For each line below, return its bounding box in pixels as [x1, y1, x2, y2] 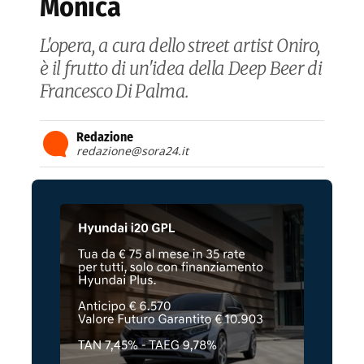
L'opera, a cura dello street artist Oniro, [40, 34, 320, 58]
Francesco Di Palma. [40, 80, 189, 103]
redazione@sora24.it [76, 143, 188, 159]
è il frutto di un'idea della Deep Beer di [40, 57, 322, 80]
